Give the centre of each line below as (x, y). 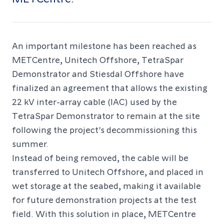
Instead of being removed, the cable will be (100, 157)
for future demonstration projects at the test (104, 199)
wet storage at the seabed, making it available (106, 185)
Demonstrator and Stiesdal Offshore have (98, 73)
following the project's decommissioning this (104, 129)
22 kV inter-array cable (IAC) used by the (94, 101)
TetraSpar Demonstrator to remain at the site (106, 115)
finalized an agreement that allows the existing (110, 87)
